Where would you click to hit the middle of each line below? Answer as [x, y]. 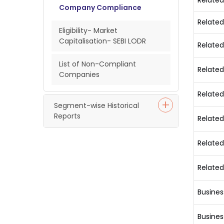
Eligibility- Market [88, 30]
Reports [67, 116]
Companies [79, 74]
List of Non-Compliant [97, 64]
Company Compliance [100, 7]
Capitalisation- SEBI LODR [102, 41]
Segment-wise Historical [96, 105]
